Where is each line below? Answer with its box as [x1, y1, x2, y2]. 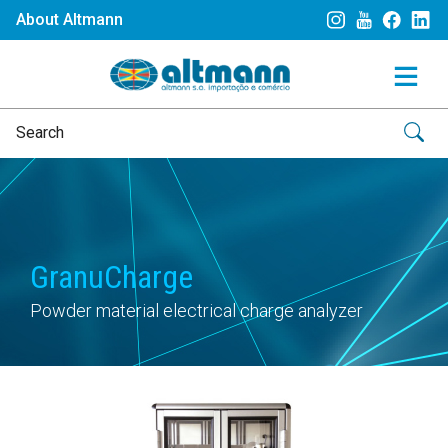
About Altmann [16, 10, 123, 29]
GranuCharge [30, 258, 193, 297]
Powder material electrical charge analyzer [30, 300, 363, 322]
